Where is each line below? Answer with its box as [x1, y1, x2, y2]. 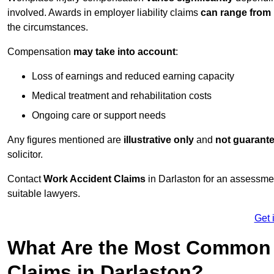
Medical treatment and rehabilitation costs [32, 91, 212, 102]
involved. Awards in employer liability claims [7, 7, 201, 18]
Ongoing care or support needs [32, 110, 166, 121]
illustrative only [124, 135, 194, 146]
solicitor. [7, 149, 43, 160]
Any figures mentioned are [7, 135, 124, 146]
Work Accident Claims [43, 174, 148, 185]
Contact [7, 174, 43, 185]
